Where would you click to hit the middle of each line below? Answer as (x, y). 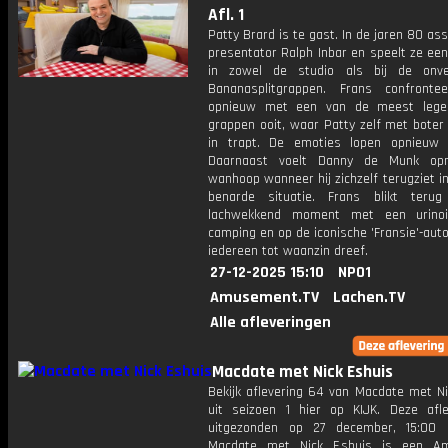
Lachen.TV (369, 297)
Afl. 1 (226, 15)
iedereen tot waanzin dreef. (288, 251)
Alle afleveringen (270, 322)
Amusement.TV (264, 297)
